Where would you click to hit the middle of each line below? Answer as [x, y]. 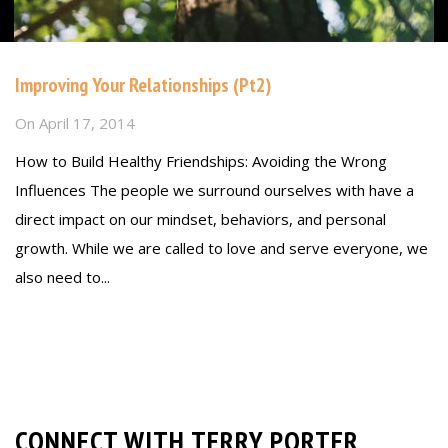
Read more [53, 319]
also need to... [62, 276]
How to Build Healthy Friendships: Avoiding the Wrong [201, 160]
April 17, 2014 [87, 122]
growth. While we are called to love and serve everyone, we [221, 247]
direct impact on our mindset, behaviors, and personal [200, 218]
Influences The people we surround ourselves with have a [214, 189]
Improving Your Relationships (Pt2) [143, 85]
